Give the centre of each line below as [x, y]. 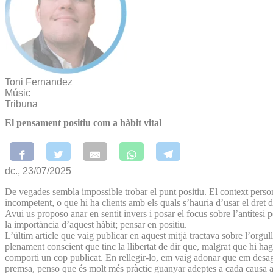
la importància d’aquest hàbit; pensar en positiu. [96, 224]
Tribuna [21, 104]
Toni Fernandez [39, 82]
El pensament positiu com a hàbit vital [83, 123]
